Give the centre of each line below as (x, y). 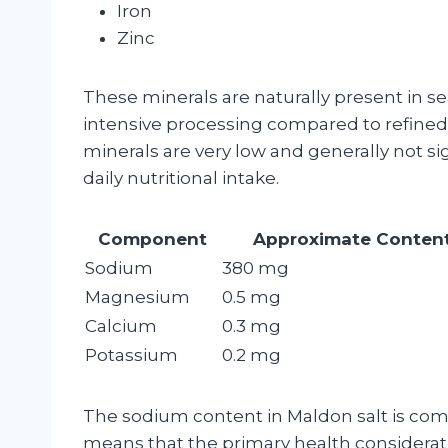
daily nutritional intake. (181, 177)
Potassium (131, 354)
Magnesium (137, 296)
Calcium (121, 325)
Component (152, 238)
